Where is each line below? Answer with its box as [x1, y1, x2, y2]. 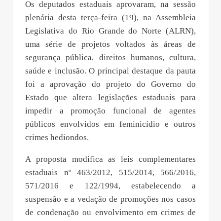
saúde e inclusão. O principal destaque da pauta [25, 66, 196, 75]
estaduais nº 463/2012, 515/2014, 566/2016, [25, 167, 196, 177]
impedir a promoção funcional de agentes [25, 106, 196, 115]
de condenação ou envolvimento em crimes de [25, 207, 196, 217]
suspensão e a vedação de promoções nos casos [25, 194, 196, 204]
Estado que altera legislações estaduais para [25, 92, 196, 102]
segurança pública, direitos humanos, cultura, [25, 52, 196, 62]
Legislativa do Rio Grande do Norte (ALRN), [25, 26, 196, 36]
